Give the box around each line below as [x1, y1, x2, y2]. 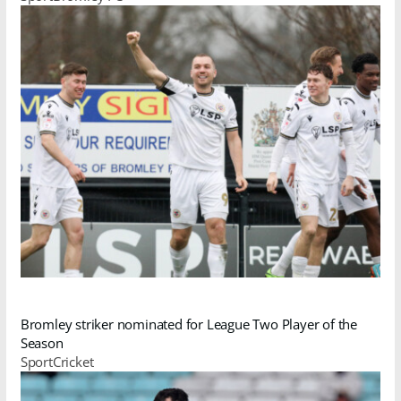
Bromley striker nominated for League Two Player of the [20, 315, 357, 334]
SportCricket [20, 353, 94, 371]
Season [20, 334, 64, 353]
